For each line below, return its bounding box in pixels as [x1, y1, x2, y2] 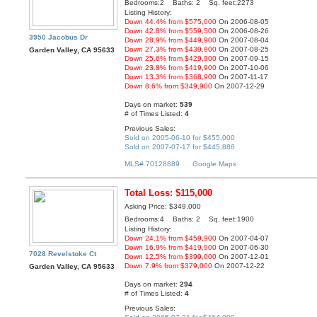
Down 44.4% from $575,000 [125, 18, 217, 26]
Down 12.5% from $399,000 [125, 253, 217, 261]
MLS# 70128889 [125, 160, 180, 168]
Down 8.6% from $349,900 [125, 82, 213, 91]
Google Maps [192, 160, 237, 168]
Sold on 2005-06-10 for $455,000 [125, 133, 236, 142]
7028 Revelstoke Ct [29, 250, 97, 258]
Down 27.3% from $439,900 [125, 45, 217, 54]
